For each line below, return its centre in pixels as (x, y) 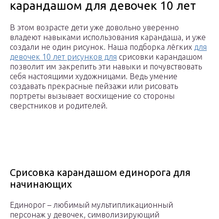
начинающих (41, 184)
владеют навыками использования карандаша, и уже (108, 37)
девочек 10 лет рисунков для (63, 57)
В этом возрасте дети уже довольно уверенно (94, 28)
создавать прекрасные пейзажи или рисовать (94, 86)
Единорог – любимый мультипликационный (91, 205)
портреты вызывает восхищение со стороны (92, 96)
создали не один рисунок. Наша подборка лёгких (102, 47)
